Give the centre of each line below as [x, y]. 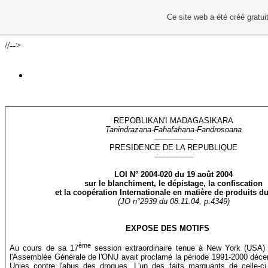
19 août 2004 [210, 174]
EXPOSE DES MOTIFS [167, 228]
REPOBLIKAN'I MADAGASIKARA [174, 121]
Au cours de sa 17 [44, 248]
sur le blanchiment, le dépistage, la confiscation [174, 183]
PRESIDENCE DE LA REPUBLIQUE [174, 147]
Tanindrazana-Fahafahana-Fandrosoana [174, 130]
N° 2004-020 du [159, 174]
